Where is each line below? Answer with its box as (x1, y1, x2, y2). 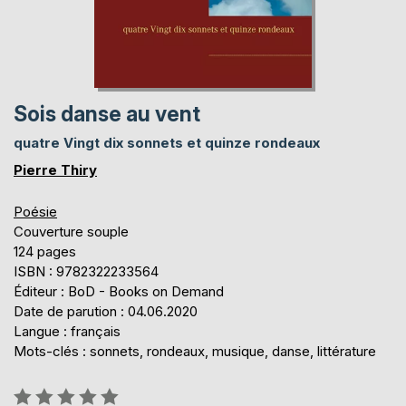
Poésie (14, 202, 57, 220)
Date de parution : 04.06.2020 (14, 302, 198, 320)
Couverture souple (14, 222, 129, 240)
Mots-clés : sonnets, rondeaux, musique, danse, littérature (14, 342, 376, 360)
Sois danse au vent (14, 101, 200, 127)
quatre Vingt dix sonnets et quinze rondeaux (14, 133, 320, 151)
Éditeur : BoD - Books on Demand (14, 282, 224, 300)
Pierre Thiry (14, 160, 97, 179)
